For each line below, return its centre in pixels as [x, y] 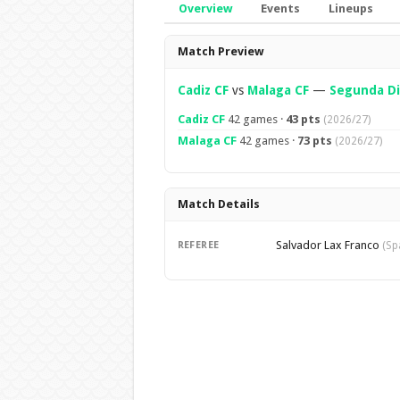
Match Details [218, 204]
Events [280, 8]
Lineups [350, 8]
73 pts [314, 141]
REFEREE [198, 245]
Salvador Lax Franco [329, 245]
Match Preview [220, 51]
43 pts [303, 119]
